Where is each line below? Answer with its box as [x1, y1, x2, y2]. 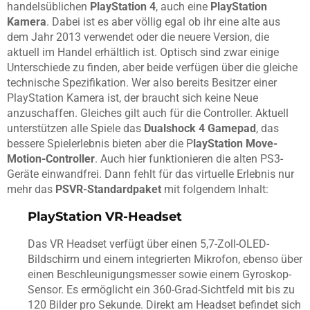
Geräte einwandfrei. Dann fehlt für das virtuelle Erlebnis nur [7, 167, 294, 181]
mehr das [7, 183, 55, 197]
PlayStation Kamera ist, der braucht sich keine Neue [7, 91, 258, 105]
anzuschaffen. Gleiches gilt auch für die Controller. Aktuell [7, 107, 289, 120]
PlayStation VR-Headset [28, 209, 182, 225]
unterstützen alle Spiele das [7, 122, 144, 136]
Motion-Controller [7, 152, 95, 166]
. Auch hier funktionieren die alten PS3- [95, 152, 283, 166]
